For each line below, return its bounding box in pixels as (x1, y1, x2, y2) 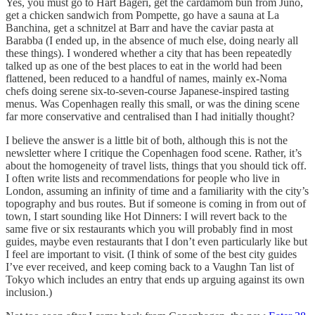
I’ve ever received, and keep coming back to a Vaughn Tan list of (6, 260, 294, 273)
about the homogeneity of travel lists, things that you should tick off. (6, 159, 307, 172)
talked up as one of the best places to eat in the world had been (6, 59, 282, 72)
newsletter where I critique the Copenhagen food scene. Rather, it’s (6, 146, 302, 159)
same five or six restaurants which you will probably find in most (6, 222, 292, 235)
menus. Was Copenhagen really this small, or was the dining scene (6, 97, 300, 110)
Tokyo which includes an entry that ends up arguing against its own (6, 273, 304, 285)
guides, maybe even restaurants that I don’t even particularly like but (6, 235, 307, 247)
